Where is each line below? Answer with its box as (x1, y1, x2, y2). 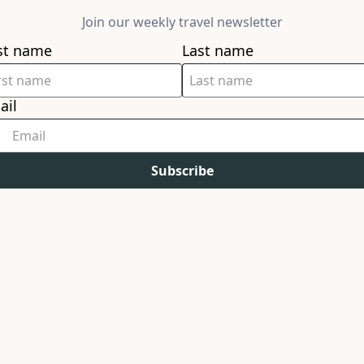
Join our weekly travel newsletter (81, 13, 283, 32)
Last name (182, 41, 253, 61)
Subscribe (150, 162, 214, 180)
